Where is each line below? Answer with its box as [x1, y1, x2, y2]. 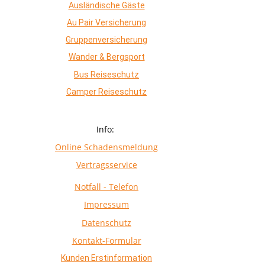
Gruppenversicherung [66, 35, 147, 45]
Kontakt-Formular [72, 234, 141, 246]
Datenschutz [82, 216, 131, 228]
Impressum [84, 199, 129, 211]
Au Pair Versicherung [67, 17, 146, 27]
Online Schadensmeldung [55, 141, 158, 153]
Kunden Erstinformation [61, 253, 152, 263]
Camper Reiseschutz [66, 86, 147, 96]
